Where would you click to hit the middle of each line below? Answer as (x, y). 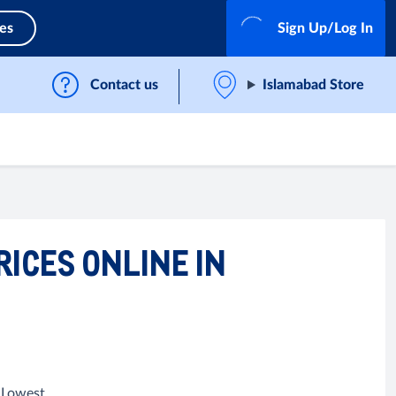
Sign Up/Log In (325, 28)
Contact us (125, 85)
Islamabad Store (313, 85)
